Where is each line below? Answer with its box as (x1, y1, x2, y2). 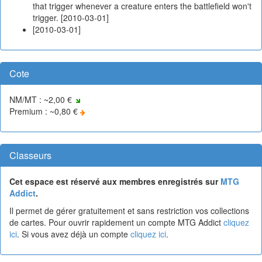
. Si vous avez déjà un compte (17, 228, 130, 240)
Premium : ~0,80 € (9, 105, 80, 117)
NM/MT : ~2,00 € (9, 94, 74, 105)
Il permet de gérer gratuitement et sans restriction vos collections (9, 205, 249, 216)
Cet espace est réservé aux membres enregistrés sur (9, 175, 220, 187)
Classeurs (9, 149, 51, 162)
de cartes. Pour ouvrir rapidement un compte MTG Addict (9, 216, 223, 228)
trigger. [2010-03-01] (33, 12, 109, 23)
